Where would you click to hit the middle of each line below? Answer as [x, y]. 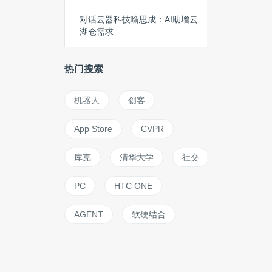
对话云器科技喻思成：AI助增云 [139, 19]
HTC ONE [133, 186]
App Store [93, 129]
